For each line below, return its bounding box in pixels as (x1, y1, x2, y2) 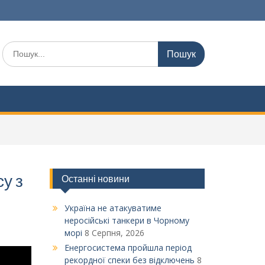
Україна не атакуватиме (64, 202, 161, 214)
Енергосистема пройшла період (64, 242, 192, 253)
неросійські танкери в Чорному (64, 215, 189, 226)
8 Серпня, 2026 (84, 227, 144, 238)
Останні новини (61, 173, 130, 185)
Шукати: (2, 41, 34, 53)
